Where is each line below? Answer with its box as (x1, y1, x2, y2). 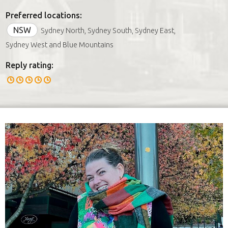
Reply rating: (6, 60, 53, 70)
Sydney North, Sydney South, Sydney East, (41, 26, 176, 35)
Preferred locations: (6, 10, 82, 20)
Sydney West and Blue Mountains (6, 40, 113, 49)
